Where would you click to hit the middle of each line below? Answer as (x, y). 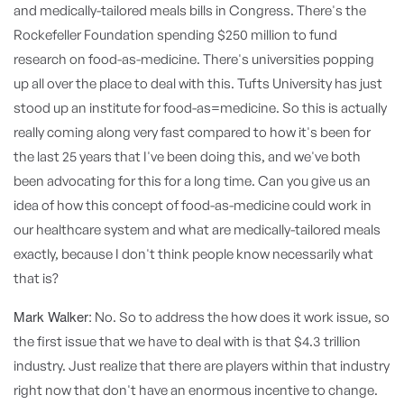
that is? (36, 278)
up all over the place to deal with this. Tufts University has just (198, 83)
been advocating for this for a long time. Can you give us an (192, 181)
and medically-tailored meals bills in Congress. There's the (190, 10)
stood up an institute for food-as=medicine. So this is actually (200, 108)
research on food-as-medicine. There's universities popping (194, 59)
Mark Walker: (53, 316)
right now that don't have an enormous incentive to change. (196, 390)
